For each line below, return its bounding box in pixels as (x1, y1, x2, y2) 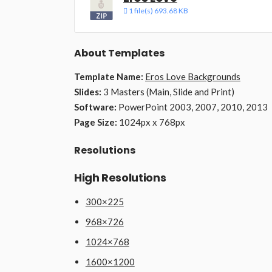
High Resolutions (74, 170, 166, 186)
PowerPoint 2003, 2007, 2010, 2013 (117, 101, 268, 113)
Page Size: (74, 117, 117, 128)
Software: (74, 101, 117, 113)
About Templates (74, 46, 165, 61)
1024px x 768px (117, 117, 185, 128)
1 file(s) (127, 6, 154, 16)
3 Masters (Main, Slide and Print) (101, 86, 234, 98)
